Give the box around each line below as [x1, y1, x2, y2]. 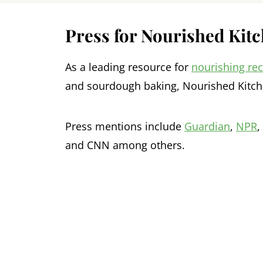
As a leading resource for [65, 60, 191, 75]
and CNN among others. [65, 138, 185, 153]
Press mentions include [65, 119, 184, 134]
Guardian [184, 119, 230, 134]
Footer [50, 205, 103, 228]
